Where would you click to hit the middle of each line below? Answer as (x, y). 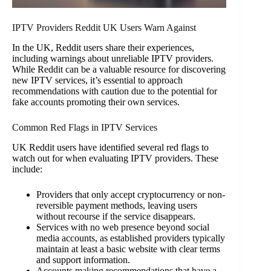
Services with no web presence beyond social (123, 227)
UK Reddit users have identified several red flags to (110, 147)
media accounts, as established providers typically (131, 238)
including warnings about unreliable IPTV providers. (113, 58)
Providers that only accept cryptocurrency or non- (131, 194)
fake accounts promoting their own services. (96, 102)
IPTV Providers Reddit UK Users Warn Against (104, 28)
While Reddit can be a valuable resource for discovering (119, 69)
